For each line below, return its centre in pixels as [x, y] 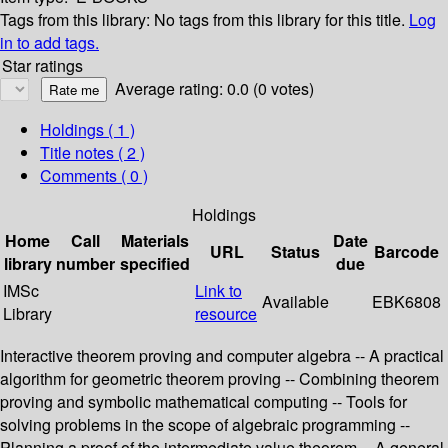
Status [295, 252]
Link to [218, 291]
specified [155, 264]
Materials [155, 241]
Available [295, 302]
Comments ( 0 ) [94, 176]
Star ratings [42, 66]
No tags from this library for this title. [279, 20]
